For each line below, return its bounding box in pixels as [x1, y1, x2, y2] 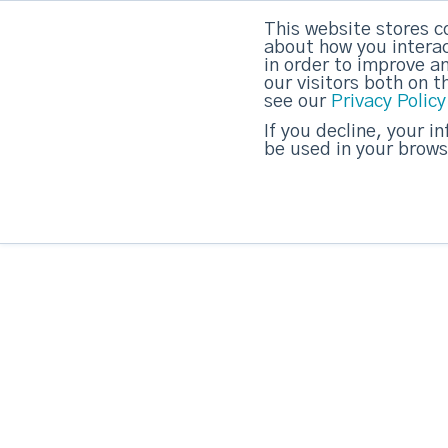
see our [264, 92, 331, 111]
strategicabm [116, 39, 230, 59]
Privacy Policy [331, 92, 446, 111]
